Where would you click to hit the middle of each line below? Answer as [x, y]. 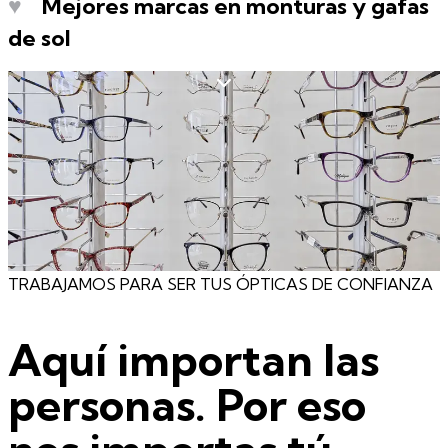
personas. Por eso [187, 405]
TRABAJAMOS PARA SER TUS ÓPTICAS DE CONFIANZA [220, 284]
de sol [39, 38]
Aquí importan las [193, 360]
